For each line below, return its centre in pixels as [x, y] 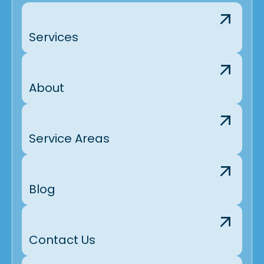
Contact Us [62, 240]
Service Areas [69, 138]
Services [54, 37]
